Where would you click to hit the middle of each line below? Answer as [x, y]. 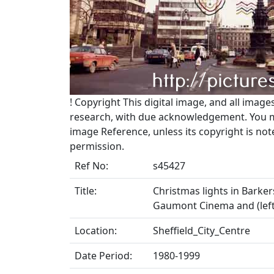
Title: [86, 191]
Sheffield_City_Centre [202, 231]
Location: [96, 231]
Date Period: [103, 256]
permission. [97, 146]
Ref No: [91, 166]
